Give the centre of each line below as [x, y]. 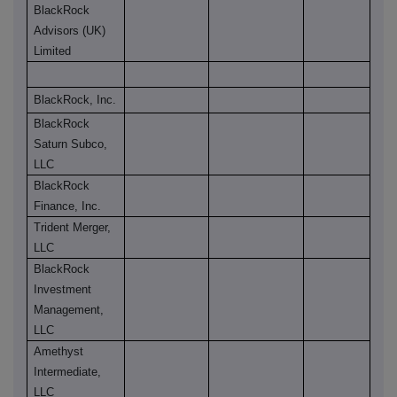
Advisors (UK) [70, 31]
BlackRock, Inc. [75, 100]
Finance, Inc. [68, 206]
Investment [63, 290]
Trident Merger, [73, 228]
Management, [69, 310]
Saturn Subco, [71, 144]
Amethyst [59, 352]
